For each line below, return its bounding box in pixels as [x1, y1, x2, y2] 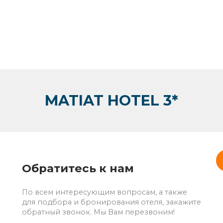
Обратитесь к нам [22, 161, 134, 175]
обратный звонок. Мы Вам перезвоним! [22, 208, 175, 217]
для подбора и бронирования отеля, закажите [22, 198, 201, 207]
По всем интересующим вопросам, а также [22, 188, 187, 197]
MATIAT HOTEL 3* [45, 92, 178, 110]
